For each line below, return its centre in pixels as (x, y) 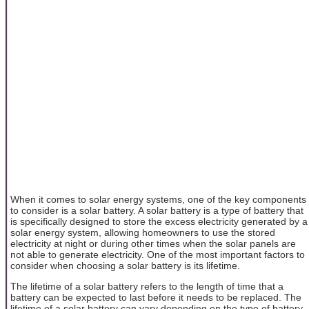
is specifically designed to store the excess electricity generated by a (159, 221)
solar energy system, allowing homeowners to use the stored (143, 232)
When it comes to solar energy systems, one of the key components (158, 199)
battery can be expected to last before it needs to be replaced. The (156, 298)
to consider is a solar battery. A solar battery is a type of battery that (157, 210)
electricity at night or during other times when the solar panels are (153, 243)
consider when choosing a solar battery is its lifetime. (125, 265)
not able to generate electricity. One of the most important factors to (158, 254)
